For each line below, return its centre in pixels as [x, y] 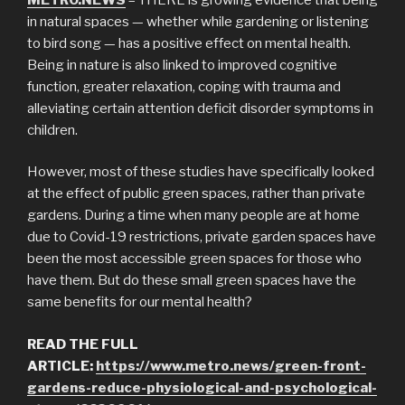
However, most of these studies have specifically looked [201, 172]
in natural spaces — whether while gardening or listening [198, 21]
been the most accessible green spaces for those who [194, 259]
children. [52, 130]
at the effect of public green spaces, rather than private [196, 194]
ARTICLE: [61, 366]
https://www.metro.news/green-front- [231, 366]
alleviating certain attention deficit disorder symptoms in [200, 108]
